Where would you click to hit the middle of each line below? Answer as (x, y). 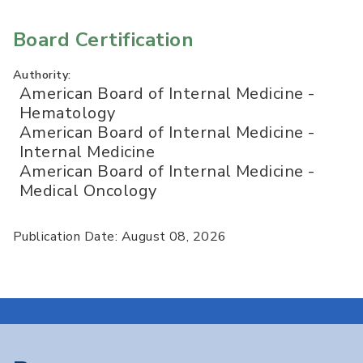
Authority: (42, 75)
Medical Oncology (88, 191)
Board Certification (104, 40)
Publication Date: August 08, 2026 (120, 237)
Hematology (68, 113)
